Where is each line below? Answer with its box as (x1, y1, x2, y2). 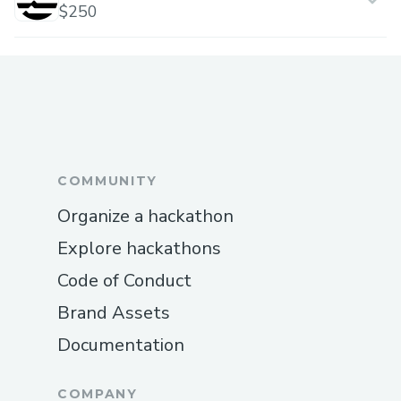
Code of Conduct (57, 268, 192, 293)
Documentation (57, 332, 184, 357)
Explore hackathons (57, 235, 221, 260)
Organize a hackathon (57, 203, 234, 228)
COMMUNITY (57, 172, 158, 189)
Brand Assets (57, 300, 170, 325)
